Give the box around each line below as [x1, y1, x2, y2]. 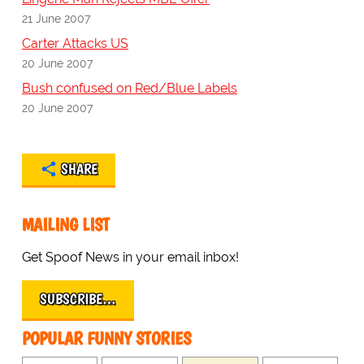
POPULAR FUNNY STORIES [21, 327, 191, 350]
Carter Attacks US [21, 36, 128, 52]
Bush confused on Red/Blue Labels [21, 80, 237, 97]
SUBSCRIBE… [39, 290, 116, 309]
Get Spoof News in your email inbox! [21, 249, 239, 266]
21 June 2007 [21, 11, 90, 26]
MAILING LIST [21, 214, 110, 236]
